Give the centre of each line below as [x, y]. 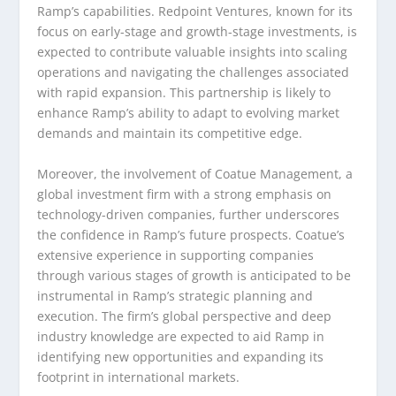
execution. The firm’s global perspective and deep [185, 316]
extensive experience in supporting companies [176, 255]
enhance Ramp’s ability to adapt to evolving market [189, 113]
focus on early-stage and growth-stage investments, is [198, 32]
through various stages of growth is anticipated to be [194, 275]
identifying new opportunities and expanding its [181, 356]
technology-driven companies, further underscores [189, 214]
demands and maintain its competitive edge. [170, 133]
